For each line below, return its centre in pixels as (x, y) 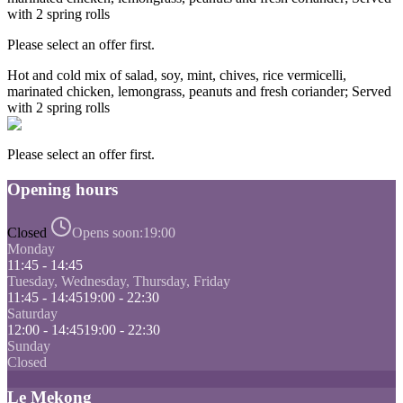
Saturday (32, 314)
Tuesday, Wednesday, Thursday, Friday (119, 282)
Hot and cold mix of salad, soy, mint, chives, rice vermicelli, (177, 75)
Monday (31, 249)
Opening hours (63, 189)
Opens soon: (107, 233)
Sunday (29, 346)
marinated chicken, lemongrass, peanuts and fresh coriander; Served (199, 91)
